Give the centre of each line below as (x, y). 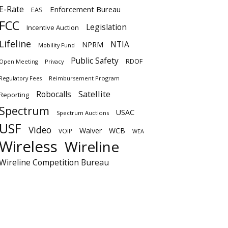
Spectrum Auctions (83, 113)
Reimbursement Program (84, 78)
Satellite (94, 94)
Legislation (106, 27)
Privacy (54, 61)
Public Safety (95, 61)
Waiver (91, 131)
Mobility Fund (56, 45)
